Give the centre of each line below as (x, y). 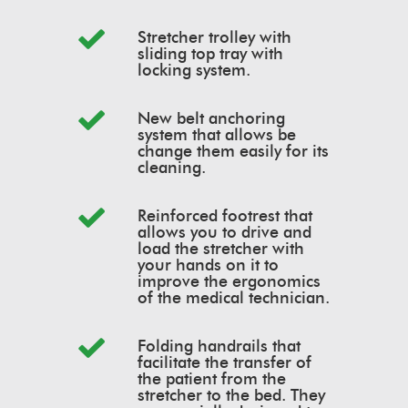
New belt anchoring (211, 119)
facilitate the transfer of (224, 363)
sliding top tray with (210, 54)
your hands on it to (208, 265)
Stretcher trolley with (214, 38)
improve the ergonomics (229, 282)
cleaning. (172, 168)
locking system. (194, 71)
